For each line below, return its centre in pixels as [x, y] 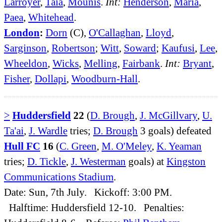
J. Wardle [48, 130]
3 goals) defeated [175, 130]
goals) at [146, 161]
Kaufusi [178, 48]
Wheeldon [26, 63]
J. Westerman [98, 161]
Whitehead [51, 17]
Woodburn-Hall [105, 79]
